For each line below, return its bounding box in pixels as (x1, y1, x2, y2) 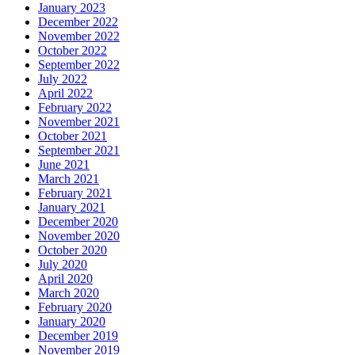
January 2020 (38, 315, 105, 329)
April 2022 (38, 86, 93, 101)
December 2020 (38, 215, 118, 229)
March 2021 (38, 172, 99, 186)
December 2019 (38, 329, 118, 343)
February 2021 (38, 186, 112, 200)
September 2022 (38, 58, 120, 72)
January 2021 (38, 200, 105, 215)
